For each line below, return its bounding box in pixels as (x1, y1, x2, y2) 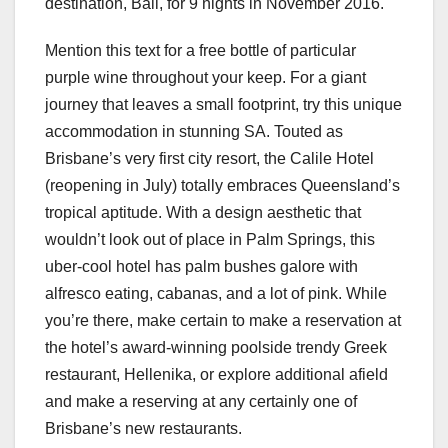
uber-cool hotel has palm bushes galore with (45, 258, 358, 276)
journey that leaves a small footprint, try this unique (45, 96, 402, 114)
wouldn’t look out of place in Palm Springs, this (45, 231, 375, 249)
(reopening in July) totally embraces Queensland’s (45, 177, 400, 195)
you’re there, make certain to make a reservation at (45, 312, 401, 330)
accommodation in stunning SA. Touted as (45, 123, 343, 141)
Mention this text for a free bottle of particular (45, 42, 356, 60)
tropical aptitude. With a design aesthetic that (45, 204, 361, 222)
